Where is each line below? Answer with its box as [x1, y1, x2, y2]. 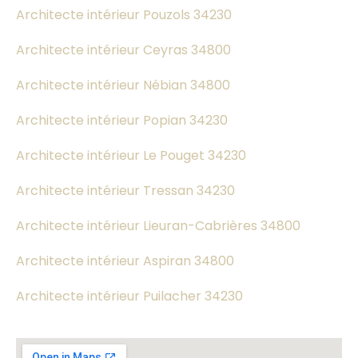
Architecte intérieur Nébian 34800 [16, 76, 233, 95]
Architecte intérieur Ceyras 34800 [16, 41, 234, 60]
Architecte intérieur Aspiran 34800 [16, 252, 237, 271]
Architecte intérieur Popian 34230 [16, 111, 231, 130]
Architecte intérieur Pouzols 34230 [16, 6, 235, 25]
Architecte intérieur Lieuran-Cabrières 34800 [16, 217, 304, 236]
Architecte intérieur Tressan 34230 [16, 181, 238, 201]
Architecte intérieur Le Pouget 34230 [16, 146, 249, 165]
